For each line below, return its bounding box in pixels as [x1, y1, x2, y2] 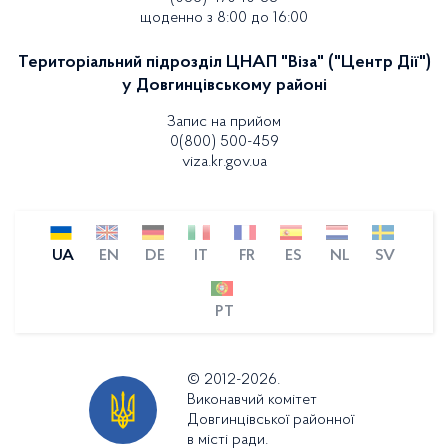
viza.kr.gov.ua [181, 154, 267, 170]
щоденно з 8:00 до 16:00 [140, 10, 308, 26]
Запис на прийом [167, 114, 281, 130]
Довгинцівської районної [187, 412, 354, 428]
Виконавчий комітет [187, 392, 317, 408]
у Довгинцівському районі [121, 77, 327, 95]
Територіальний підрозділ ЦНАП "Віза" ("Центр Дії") [17, 54, 431, 72]
